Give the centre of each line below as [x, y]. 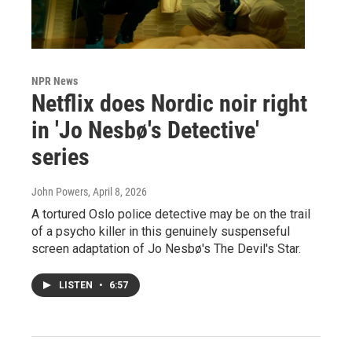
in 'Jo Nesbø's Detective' [145, 130]
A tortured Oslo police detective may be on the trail [171, 214]
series [60, 156]
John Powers [60, 191]
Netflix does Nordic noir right [169, 103]
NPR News [55, 81]
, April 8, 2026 [117, 191]
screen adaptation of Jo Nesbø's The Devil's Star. [166, 248]
